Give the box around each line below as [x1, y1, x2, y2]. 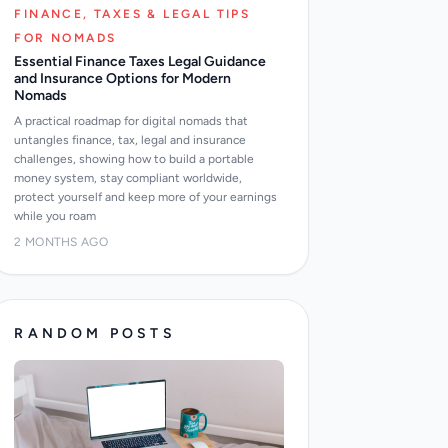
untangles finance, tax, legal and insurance [14, 133, 247, 147]
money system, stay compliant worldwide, [14, 171, 243, 185]
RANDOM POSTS [14, 325, 176, 342]
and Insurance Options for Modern [14, 70, 232, 87]
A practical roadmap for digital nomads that [14, 114, 249, 128]
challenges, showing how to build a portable [14, 152, 255, 166]
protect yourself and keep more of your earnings [14, 190, 278, 204]
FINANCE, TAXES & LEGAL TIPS [14, 7, 251, 21]
